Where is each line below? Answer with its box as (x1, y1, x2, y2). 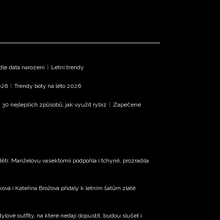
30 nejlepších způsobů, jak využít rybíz (2, 101, 107, 108)
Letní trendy (51, 63, 84, 71)
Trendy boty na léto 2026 (14, 82, 81, 89)
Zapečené (113, 101, 141, 108)
